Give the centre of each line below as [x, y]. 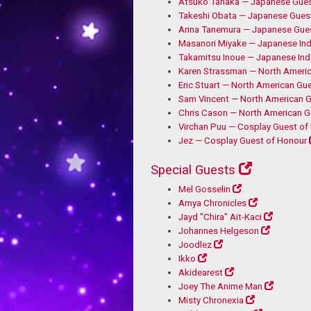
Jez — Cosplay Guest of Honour [243, 140]
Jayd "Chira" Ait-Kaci [220, 217]
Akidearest [201, 272]
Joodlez [195, 244]
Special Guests [193, 170]
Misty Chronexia [211, 300]
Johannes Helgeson [219, 230]
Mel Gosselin [204, 189]
